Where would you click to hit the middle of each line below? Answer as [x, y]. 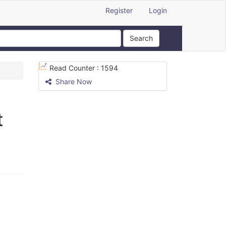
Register [119, 10]
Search [141, 38]
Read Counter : [75, 68]
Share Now [73, 81]
